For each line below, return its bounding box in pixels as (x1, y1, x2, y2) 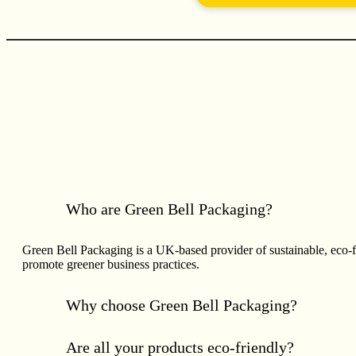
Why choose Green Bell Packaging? (66, 296, 297, 314)
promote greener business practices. (22, 257, 199, 271)
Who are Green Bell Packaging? (66, 199, 273, 218)
